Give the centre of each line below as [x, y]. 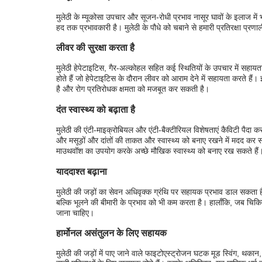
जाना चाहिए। [75, 213]
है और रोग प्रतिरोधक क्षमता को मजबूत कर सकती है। [133, 89]
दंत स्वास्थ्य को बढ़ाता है [96, 109]
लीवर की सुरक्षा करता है [95, 48]
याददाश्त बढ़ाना [82, 171]
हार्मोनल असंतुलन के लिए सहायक [111, 233]
